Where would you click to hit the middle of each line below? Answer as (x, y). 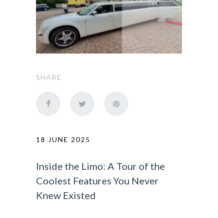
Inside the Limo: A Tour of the (100, 166)
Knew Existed (66, 195)
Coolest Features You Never (97, 180)
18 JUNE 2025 (63, 139)
